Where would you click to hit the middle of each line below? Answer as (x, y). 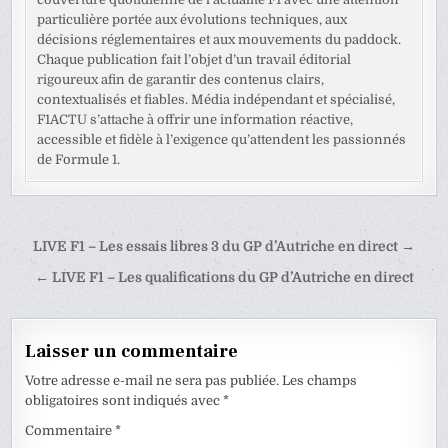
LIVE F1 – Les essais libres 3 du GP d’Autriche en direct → (224, 247)
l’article (60, 305)
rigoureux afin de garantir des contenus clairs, (181, 80)
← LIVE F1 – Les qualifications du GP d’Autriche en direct (224, 278)
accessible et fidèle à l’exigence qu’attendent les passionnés (222, 140)
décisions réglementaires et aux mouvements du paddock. (219, 40)
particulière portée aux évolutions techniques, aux (192, 20)
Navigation (82, 249)
